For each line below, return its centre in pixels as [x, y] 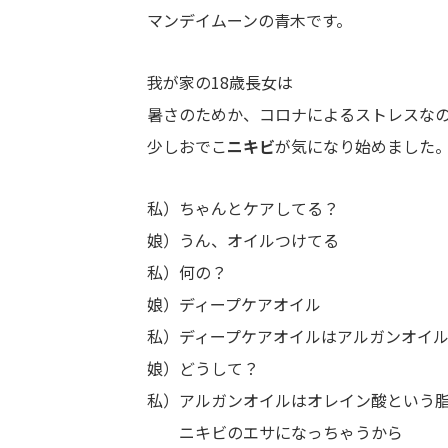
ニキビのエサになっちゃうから [275, 432]
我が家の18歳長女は [220, 82]
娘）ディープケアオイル [234, 304]
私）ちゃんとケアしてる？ [243, 208]
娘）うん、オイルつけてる [243, 240]
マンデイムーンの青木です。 [249, 20]
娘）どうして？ [203, 368]
